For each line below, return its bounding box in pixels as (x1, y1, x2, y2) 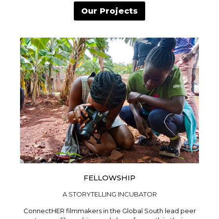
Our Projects (81, 6, 138, 16)
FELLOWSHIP (84, 173, 135, 182)
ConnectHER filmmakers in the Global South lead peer (23, 206, 196, 215)
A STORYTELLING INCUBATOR (62, 190, 157, 198)
